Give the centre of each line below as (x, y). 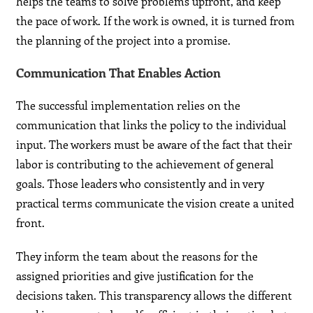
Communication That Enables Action (119, 73)
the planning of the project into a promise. (124, 41)
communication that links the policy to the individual (152, 125)
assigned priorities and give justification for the (135, 276)
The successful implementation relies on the (129, 105)
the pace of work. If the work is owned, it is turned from (156, 21)
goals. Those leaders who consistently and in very (140, 184)
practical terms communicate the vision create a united (155, 203)
